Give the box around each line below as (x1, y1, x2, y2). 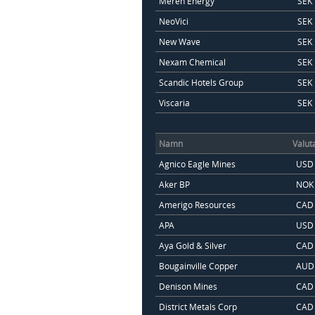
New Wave (158, 35, 200, 47)
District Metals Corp (158, 300, 237, 312)
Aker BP (158, 178, 190, 190)
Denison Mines (158, 280, 217, 292)
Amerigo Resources (158, 198, 236, 210)
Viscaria (158, 96, 190, 108)
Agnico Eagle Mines (158, 157, 236, 169)
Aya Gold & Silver (158, 239, 226, 251)
